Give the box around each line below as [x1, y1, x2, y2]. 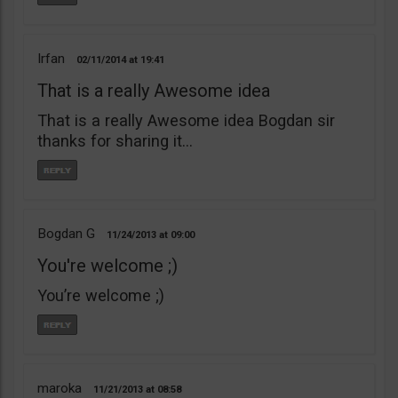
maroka [37, 380, 82, 396]
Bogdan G [37, 226, 95, 242]
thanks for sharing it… [37, 131, 193, 150]
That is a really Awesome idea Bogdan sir [37, 111, 335, 130]
